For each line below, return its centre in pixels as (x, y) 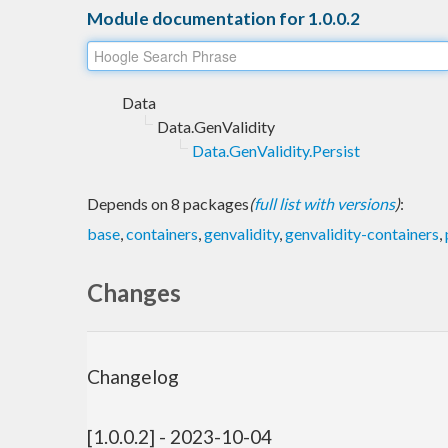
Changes (134, 292)
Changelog (133, 377)
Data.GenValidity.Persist (276, 150)
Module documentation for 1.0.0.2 (223, 18)
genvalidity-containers (362, 233)
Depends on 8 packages (168, 203)
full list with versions (324, 203)
